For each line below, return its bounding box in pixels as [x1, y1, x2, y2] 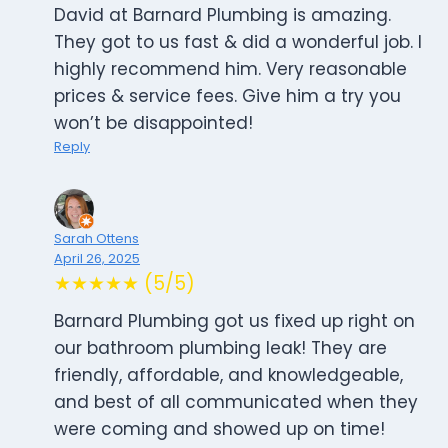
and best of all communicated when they [54, 390, 418, 415]
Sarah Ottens [54, 230, 139, 248]
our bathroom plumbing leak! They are [54, 336, 387, 361]
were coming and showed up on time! [54, 417, 385, 442]
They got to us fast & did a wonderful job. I [54, 30, 422, 55]
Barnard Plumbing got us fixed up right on [54, 309, 415, 334]
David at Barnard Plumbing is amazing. [54, 3, 391, 28]
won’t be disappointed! [54, 111, 253, 136]
